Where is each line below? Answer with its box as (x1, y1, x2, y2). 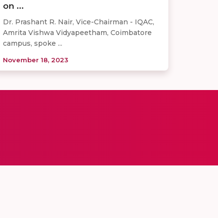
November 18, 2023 (3, 56, 68, 64)
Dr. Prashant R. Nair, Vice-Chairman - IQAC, (3, 18, 154, 27)
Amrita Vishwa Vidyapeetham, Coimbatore (3, 28, 152, 37)
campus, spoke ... (3, 39, 62, 48)
